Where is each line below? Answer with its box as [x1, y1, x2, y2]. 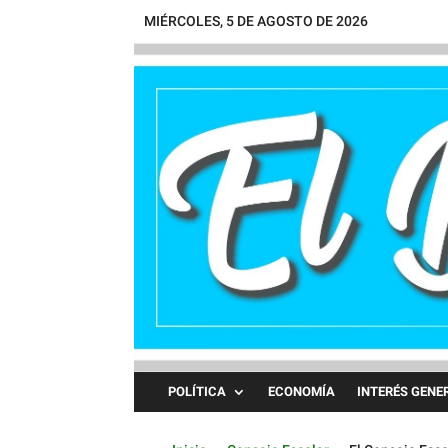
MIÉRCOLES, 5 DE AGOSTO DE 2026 [144, 13, 369, 29]
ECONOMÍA [268, 384, 335, 400]
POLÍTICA [168, 384, 226, 400]
